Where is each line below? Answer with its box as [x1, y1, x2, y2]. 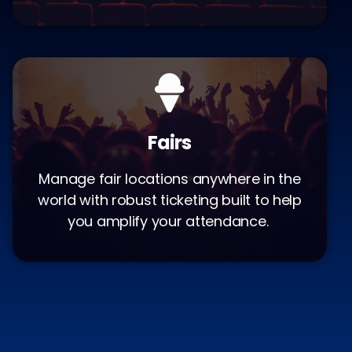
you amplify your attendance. [67, 211, 273, 231]
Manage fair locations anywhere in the [38, 169, 301, 189]
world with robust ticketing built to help [37, 190, 302, 210]
